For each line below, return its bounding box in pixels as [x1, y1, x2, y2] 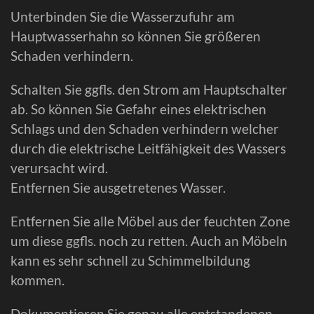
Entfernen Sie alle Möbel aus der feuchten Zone [11, 212, 290, 229]
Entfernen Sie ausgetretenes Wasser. [11, 179, 226, 196]
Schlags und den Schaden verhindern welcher [11, 120, 279, 137]
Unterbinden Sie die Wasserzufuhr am [11, 8, 235, 25]
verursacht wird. [11, 159, 108, 176]
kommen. [11, 271, 64, 288]
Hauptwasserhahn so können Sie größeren [11, 27, 261, 44]
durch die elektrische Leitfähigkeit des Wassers [11, 139, 286, 156]
